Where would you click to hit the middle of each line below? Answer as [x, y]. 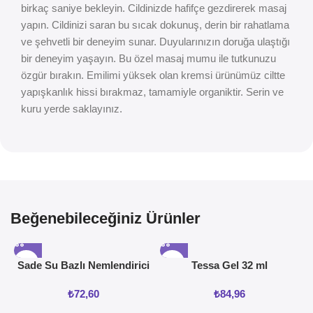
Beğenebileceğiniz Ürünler [105, 219]
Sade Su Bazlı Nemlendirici [83, 265]
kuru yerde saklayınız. [72, 109]
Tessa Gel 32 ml [229, 265]
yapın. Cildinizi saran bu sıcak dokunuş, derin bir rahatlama [155, 25]
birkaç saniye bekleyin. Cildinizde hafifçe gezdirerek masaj [154, 8]
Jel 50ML [83, 280]
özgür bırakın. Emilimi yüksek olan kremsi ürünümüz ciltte [153, 75]
